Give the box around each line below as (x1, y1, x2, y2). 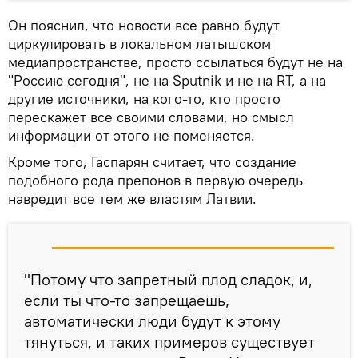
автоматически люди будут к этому (24, 310, 280, 331)
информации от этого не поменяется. (8, 125, 255, 145)
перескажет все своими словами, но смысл (8, 107, 294, 126)
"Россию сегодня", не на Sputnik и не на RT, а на (8, 70, 326, 89)
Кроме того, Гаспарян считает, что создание (8, 152, 296, 171)
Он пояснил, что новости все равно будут (8, 15, 280, 34)
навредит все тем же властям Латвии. (8, 189, 257, 208)
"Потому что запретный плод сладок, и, (24, 268, 312, 289)
